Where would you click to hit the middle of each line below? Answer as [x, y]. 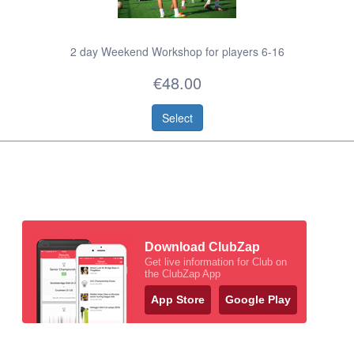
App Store [178, 300]
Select [177, 118]
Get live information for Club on [216, 262]
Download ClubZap [202, 247]
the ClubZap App [183, 274]
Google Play [258, 300]
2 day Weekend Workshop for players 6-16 [177, 52]
